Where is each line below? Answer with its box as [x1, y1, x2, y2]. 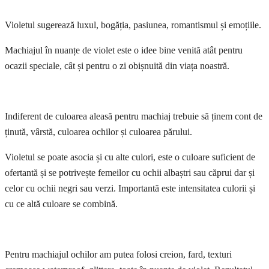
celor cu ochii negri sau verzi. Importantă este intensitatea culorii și [5, 183, 255, 194]
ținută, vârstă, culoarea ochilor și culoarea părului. [5, 127, 192, 138]
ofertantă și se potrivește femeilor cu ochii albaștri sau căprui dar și [5, 168, 255, 178]
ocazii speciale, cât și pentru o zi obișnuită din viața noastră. [5, 61, 229, 71]
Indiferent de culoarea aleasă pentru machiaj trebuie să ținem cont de [5, 111, 262, 122]
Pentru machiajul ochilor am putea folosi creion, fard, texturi [5, 249, 232, 260]
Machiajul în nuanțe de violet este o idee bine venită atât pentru [5, 45, 243, 56]
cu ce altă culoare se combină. [5, 199, 118, 210]
